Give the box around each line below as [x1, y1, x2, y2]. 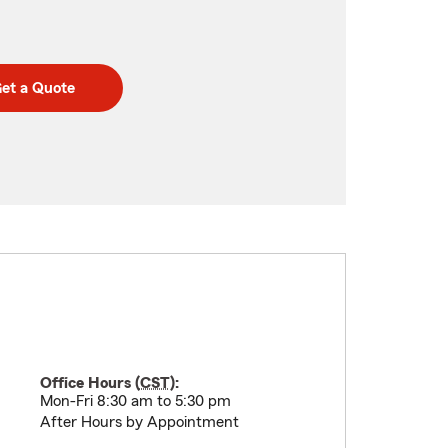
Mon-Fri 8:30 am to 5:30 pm [39, 393, 231, 409]
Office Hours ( [39, 375, 140, 391]
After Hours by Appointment [39, 414, 239, 430]
